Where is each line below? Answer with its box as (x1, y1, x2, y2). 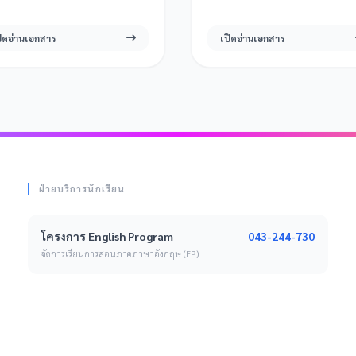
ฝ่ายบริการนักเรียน (38, 182, 126, 195)
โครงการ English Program (41, 229, 173, 244)
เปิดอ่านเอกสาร (220, 31, 284, 44)
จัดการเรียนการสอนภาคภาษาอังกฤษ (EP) (41, 247, 199, 260)
